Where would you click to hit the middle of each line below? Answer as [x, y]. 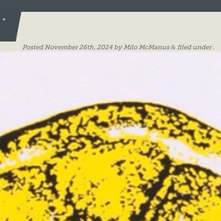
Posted [33, 47]
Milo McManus [146, 47]
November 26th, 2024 [78, 47]
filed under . [195, 47]
